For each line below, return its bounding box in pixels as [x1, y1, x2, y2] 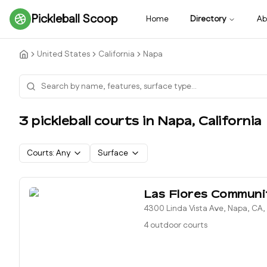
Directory [190, 13, 226, 25]
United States [37, 48, 90, 60]
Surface [98, 147, 128, 159]
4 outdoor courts [144, 219, 207, 231]
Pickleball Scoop [31, 11, 117, 27]
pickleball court [28, 113, 132, 128]
